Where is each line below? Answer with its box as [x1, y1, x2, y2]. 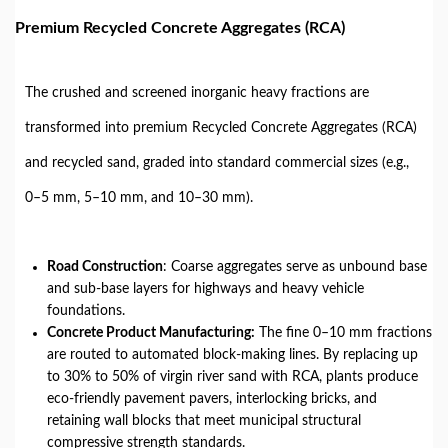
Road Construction [47, 260, 163, 274]
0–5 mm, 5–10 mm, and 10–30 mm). [25, 191, 253, 205]
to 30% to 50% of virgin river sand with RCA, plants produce [47, 370, 418, 384]
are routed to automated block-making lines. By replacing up [47, 348, 418, 362]
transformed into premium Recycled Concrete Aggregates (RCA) [25, 121, 417, 135]
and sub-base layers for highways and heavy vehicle [47, 282, 364, 296]
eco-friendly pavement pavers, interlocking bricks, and [47, 392, 377, 406]
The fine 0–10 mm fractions [255, 326, 432, 340]
